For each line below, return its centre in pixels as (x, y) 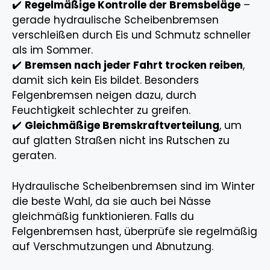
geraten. (34, 156)
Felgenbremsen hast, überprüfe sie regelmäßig (135, 231)
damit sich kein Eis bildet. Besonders (105, 80)
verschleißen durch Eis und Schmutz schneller (131, 35)
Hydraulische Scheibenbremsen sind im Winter (133, 186)
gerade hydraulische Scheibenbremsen (115, 20)
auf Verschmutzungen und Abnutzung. (113, 246)
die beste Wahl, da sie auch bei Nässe (111, 201)
